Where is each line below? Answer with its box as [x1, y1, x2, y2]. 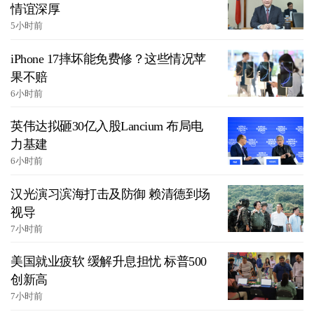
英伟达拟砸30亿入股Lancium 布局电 [11, 119, 203, 134]
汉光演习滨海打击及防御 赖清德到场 [11, 186, 210, 201]
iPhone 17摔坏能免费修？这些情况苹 [11, 51, 206, 66]
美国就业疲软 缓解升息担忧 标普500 [11, 254, 207, 269]
